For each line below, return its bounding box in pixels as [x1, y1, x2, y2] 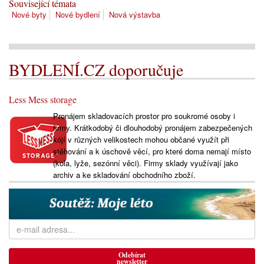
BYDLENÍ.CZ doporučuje [9, 58, 183, 81]
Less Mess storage [9, 93, 77, 106]
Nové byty [12, 9, 47, 21]
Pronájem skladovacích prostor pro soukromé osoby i [52, 110, 235, 122]
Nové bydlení [55, 9, 100, 21]
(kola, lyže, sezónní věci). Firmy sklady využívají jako [52, 157, 238, 169]
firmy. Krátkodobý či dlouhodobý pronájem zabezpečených [52, 122, 252, 134]
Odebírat [118, 249, 146, 260]
